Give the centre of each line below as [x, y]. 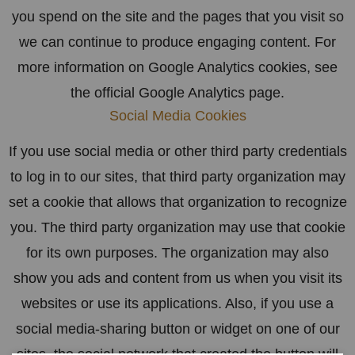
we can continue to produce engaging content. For [177, 42]
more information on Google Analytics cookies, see [177, 67]
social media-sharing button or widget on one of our [177, 328]
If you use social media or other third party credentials [177, 151]
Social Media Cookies [177, 115]
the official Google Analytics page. [177, 92]
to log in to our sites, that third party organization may [177, 176]
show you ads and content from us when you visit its [177, 278]
